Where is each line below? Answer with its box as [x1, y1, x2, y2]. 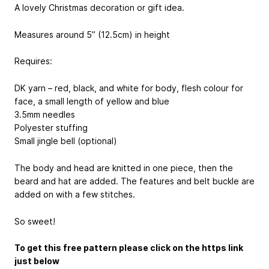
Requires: [14, 56, 52, 67]
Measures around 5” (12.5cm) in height [14, 29, 170, 40]
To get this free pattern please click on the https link [14, 243, 243, 253]
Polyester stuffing [14, 122, 88, 133]
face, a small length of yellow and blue [14, 96, 169, 106]
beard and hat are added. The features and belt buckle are [14, 175, 255, 186]
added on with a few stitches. [14, 189, 135, 199]
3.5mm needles [14, 109, 75, 119]
